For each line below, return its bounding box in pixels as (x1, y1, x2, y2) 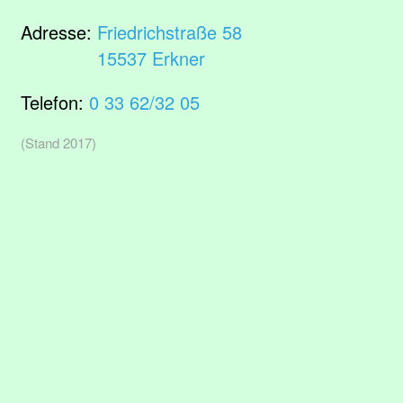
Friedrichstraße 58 (97, 19, 242, 45)
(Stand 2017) (21, 133, 96, 152)
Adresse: (21, 19, 97, 45)
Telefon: (21, 89, 89, 115)
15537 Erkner (97, 45, 205, 71)
